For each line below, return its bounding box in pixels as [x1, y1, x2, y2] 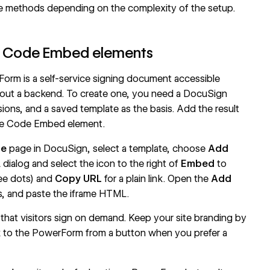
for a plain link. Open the [102, 172, 212, 184]
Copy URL [55, 172, 102, 184]
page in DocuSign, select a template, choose [7, 142, 209, 154]
